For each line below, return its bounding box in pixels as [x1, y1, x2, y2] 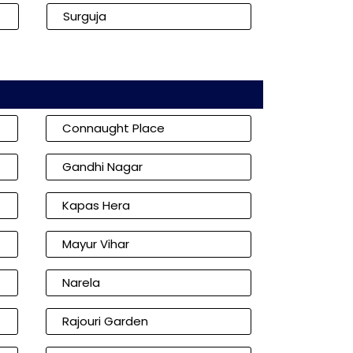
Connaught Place [62, 120, 165, 136]
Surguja [62, 8, 106, 24]
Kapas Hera [62, 197, 131, 214]
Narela [62, 274, 101, 291]
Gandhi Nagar [62, 158, 143, 175]
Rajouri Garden [62, 313, 149, 329]
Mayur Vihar [62, 236, 130, 252]
